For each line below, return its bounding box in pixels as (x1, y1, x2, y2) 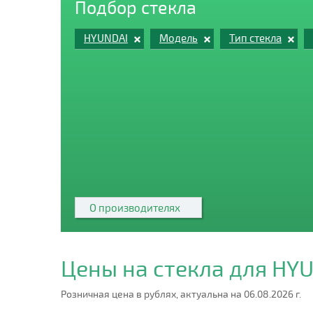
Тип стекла (229, 31, 282, 44)
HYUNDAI (84, 31, 128, 44)
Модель (159, 31, 198, 44)
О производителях (89, 201, 180, 214)
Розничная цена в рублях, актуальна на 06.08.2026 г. (61, 288, 301, 300)
